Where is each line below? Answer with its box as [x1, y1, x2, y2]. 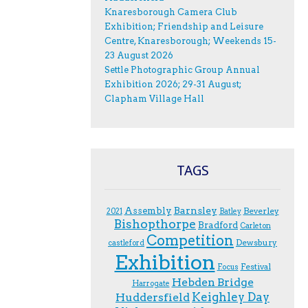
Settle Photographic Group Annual [104, 64, 260, 75]
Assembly [124, 204, 172, 216]
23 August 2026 [104, 49, 173, 60]
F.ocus [217, 262, 239, 272]
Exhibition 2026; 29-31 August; [104, 78, 241, 89]
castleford [108, 238, 144, 247]
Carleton [240, 221, 271, 230]
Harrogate [131, 278, 170, 288]
